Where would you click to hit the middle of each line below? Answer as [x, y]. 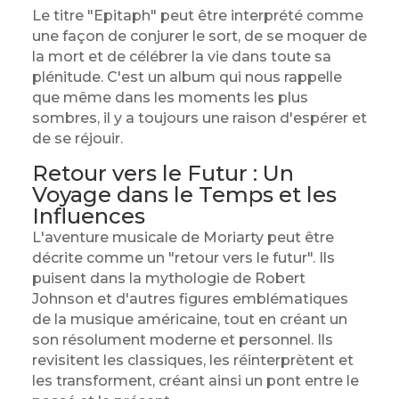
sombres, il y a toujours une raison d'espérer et [199, 118]
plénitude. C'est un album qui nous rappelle [187, 77]
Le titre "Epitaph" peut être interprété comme [197, 16]
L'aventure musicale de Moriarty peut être [183, 237]
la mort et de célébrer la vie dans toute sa [181, 57]
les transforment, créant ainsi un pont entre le [195, 381]
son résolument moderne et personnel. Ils [182, 340]
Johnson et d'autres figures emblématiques [190, 299]
